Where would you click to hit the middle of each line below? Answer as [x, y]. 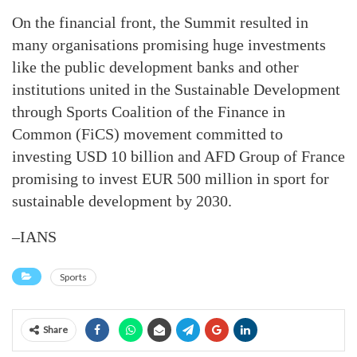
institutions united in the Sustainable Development [176, 89]
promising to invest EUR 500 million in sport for [171, 178]
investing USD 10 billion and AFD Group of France [178, 156]
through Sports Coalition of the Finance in [149, 112]
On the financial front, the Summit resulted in [160, 22]
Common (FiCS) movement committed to [147, 134]
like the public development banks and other [155, 67]
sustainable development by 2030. [122, 201]
